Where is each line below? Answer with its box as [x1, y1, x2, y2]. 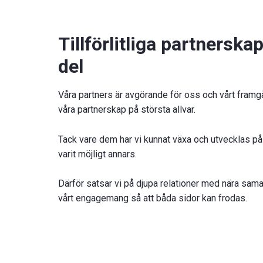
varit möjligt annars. [58, 148, 137, 160]
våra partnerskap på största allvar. [58, 104, 195, 116]
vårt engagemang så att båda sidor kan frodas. [58, 193, 247, 204]
